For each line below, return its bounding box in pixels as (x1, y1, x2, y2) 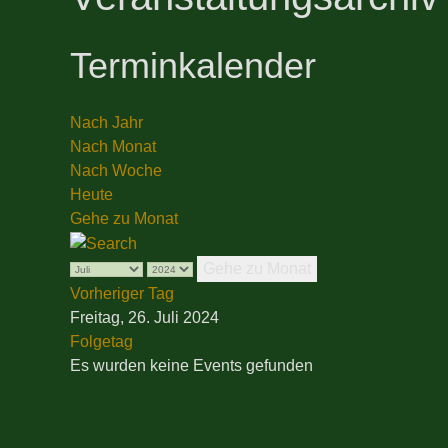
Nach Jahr (70, 114, 143, 132)
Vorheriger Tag (70, 285, 174, 303)
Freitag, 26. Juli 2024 (70, 309, 219, 327)
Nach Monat (70, 138, 156, 156)
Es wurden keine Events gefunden (70, 357, 313, 375)
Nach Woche (70, 162, 162, 180)
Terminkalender (70, 45, 316, 87)
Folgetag (70, 333, 133, 351)
